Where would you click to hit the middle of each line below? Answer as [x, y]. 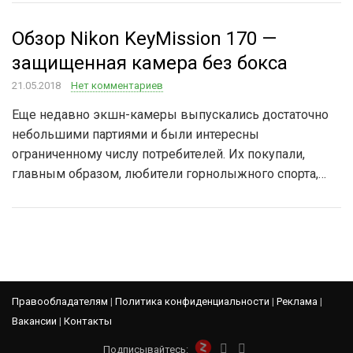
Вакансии [34, 321]
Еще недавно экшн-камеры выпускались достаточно [170, 115]
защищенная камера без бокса [150, 63]
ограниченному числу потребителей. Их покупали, [158, 154]
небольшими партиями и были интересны [136, 134]
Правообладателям [60, 301]
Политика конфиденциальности [192, 301]
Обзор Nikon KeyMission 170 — [144, 39]
